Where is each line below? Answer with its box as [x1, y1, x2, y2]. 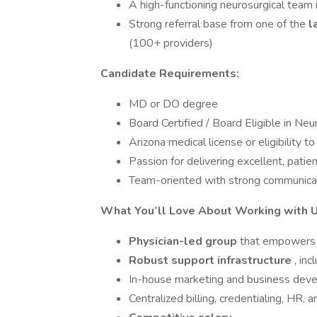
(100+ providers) [129, 35, 213, 51]
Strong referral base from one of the [129, 16, 309, 32]
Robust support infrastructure [129, 253, 294, 268]
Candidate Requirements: [100, 66, 239, 81]
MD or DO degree [129, 96, 218, 112]
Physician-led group [129, 234, 240, 249]
